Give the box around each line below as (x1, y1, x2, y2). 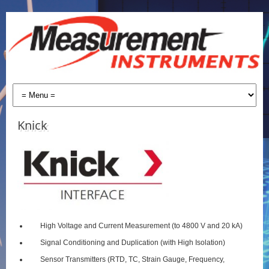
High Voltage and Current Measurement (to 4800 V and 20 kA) (40, 221, 243, 230)
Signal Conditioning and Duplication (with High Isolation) (40, 238, 225, 247)
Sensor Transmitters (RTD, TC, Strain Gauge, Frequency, (40, 255, 225, 264)
